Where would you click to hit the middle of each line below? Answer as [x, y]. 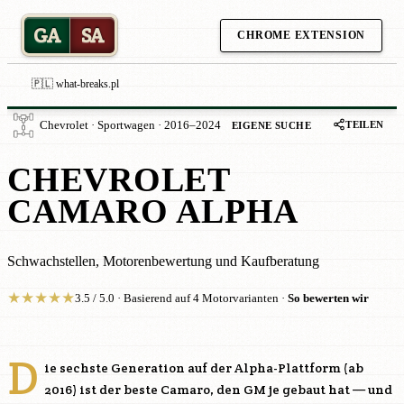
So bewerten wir [328, 298]
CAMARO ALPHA [153, 212]
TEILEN [365, 124]
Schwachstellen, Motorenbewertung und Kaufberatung [163, 262]
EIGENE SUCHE [272, 125]
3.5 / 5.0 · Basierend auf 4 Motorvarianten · [181, 298]
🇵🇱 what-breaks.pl [75, 84]
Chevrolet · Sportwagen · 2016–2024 [130, 125]
